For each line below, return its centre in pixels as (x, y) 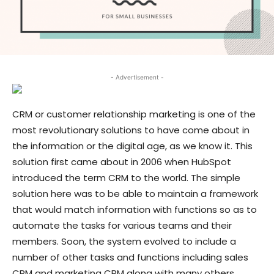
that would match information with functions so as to (135, 209)
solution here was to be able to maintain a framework (135, 194)
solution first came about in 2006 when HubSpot (122, 162)
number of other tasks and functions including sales (130, 257)
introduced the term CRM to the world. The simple (126, 178)
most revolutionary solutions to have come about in (131, 130)
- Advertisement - (137, 77)
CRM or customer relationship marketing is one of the (134, 114)
